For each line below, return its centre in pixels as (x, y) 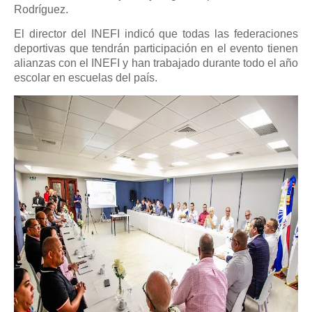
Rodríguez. (41, 9)
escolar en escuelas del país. (86, 78)
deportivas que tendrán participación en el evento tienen (156, 48)
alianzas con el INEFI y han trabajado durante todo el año (156, 63)
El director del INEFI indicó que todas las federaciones (156, 34)
